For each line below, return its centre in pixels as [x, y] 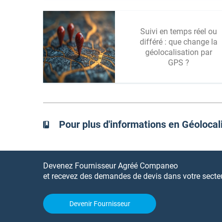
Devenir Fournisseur [100, 204]
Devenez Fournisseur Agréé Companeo [111, 166]
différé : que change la [178, 42]
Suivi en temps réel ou [178, 31]
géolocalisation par [178, 52]
